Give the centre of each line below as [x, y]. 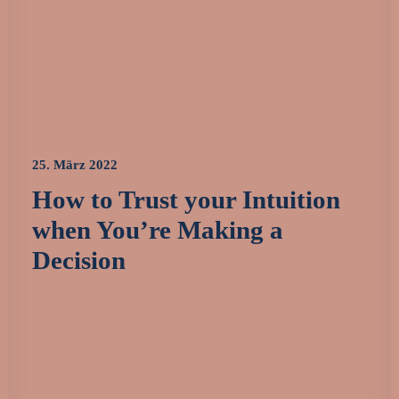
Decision [79, 260]
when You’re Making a [158, 229]
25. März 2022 [75, 164]
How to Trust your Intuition [186, 199]
